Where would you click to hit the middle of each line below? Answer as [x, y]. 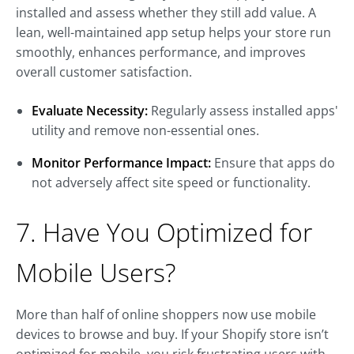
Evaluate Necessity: [90, 111]
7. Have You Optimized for [164, 232]
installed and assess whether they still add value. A [166, 13]
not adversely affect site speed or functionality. [171, 183]
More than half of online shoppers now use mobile [166, 315]
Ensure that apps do [273, 163]
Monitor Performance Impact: [121, 163]
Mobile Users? [96, 273]
